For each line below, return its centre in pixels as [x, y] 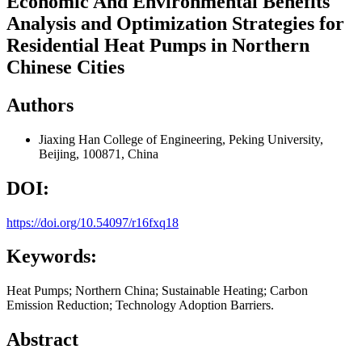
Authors [40, 105]
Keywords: [52, 257]
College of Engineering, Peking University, [213, 139]
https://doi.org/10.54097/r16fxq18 [93, 222]
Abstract [42, 340]
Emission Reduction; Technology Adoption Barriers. [140, 305]
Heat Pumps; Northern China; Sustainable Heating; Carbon [157, 291]
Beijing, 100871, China [99, 154]
